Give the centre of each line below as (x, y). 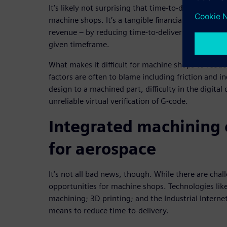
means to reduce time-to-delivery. (109, 210)
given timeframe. (79, 44)
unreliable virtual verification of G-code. (118, 101)
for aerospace (102, 148)
